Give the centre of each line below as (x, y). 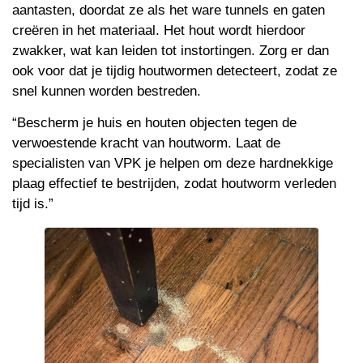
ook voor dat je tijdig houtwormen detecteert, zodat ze (175, 70)
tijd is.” (33, 204)
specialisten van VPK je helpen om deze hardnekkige (173, 164)
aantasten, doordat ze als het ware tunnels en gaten (169, 10)
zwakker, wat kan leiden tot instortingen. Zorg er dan (171, 50)
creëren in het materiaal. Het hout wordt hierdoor (159, 30)
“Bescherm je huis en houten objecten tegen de (154, 123)
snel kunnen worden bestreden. (109, 91)
